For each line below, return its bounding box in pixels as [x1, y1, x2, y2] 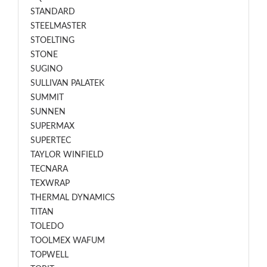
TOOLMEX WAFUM [30, 237, 105, 245]
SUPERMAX [30, 122, 74, 131]
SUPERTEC [30, 136, 71, 145]
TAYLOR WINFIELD [30, 151, 104, 159]
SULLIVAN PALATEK [30, 79, 104, 88]
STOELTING [30, 36, 74, 45]
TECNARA [30, 165, 68, 173]
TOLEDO [30, 222, 64, 231]
